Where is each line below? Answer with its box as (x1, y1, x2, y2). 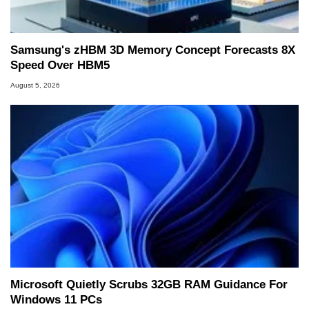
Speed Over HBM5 (10, 59, 110, 72)
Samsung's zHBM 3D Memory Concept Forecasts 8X (10, 43, 295, 57)
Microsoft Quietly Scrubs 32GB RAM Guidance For (10, 278, 288, 292)
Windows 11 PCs (10, 293, 102, 307)
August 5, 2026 (10, 81, 60, 89)
